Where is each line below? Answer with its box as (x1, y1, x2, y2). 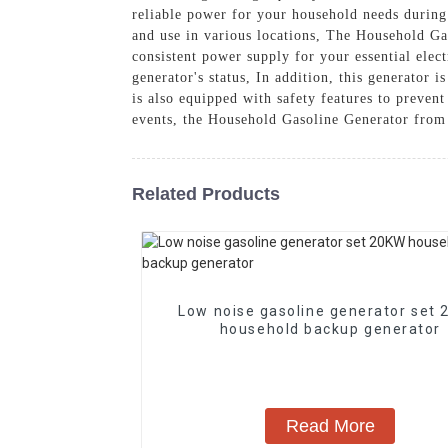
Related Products (132, 183, 280, 204)
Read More (285, 415, 375, 436)
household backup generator (219, 320, 441, 337)
